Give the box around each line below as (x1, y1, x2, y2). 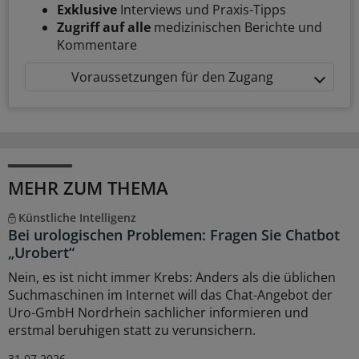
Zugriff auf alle (57, 18, 151, 37)
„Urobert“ (8, 243, 75, 263)
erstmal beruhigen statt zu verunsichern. (8, 321, 256, 340)
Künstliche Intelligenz (18, 210, 136, 226)
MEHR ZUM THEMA (8, 175, 168, 200)
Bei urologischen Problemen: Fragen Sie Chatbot (8, 225, 340, 245)
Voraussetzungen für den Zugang (71, 68, 280, 87)
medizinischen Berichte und (151, 18, 322, 37)
